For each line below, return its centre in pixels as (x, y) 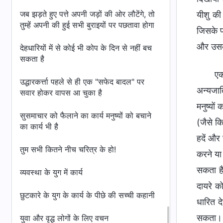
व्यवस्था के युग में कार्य (51, 172)
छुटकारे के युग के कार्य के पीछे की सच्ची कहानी (87, 195)
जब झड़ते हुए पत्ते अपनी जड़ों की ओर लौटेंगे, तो (87, 14)
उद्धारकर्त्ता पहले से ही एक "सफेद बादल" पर (82, 82)
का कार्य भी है (39, 126)
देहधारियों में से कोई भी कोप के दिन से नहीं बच (86, 48)
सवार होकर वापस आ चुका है (61, 93)
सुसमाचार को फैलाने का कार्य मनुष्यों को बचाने (86, 115)
